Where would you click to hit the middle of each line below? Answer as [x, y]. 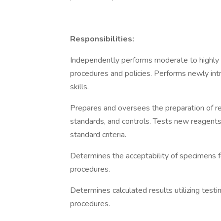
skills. [79, 87]
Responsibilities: [102, 39]
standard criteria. [98, 135]
